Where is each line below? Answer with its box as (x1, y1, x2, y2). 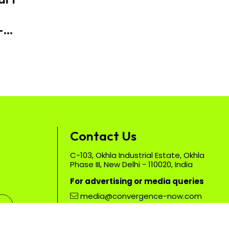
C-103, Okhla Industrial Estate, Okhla (70, 150, 204, 161)
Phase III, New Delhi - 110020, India (70, 159, 193, 170)
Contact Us (70, 128, 136, 145)
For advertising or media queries (70, 176, 204, 187)
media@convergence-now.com (80, 191, 202, 202)
